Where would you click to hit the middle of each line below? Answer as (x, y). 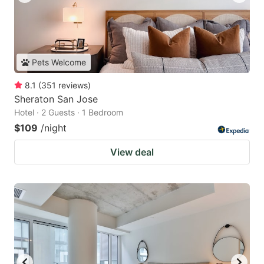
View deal (132, 152)
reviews (73, 85)
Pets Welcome (59, 62)
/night (54, 128)
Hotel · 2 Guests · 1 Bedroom (69, 113)
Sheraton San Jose (56, 99)
